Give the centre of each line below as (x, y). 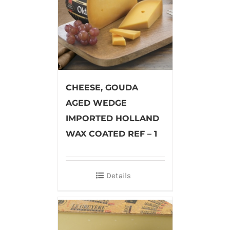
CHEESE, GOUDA (102, 87)
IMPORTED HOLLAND (112, 118)
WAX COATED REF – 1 (111, 133)
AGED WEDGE (96, 103)
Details (119, 175)
